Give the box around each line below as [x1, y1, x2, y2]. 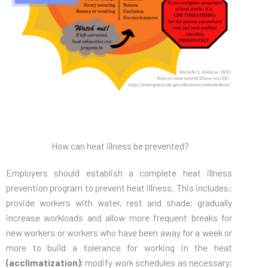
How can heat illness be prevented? [49, 140, 189, 152]
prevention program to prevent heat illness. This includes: [6, 182, 232, 194]
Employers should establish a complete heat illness [6, 167, 232, 179]
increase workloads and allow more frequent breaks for [6, 212, 232, 224]
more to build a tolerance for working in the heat [6, 242, 232, 254]
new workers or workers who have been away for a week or [6, 227, 232, 239]
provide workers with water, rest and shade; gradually [6, 197, 232, 209]
